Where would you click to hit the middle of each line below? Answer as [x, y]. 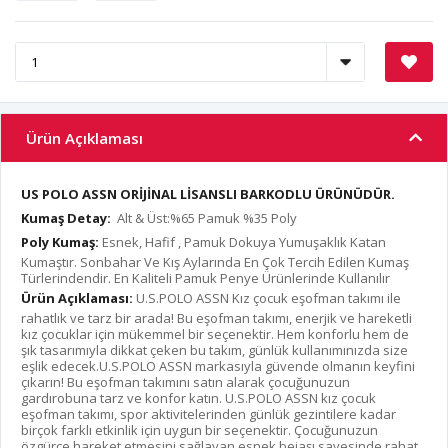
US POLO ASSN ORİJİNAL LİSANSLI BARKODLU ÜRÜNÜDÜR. [209, 194]
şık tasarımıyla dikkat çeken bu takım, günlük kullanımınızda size [214, 350]
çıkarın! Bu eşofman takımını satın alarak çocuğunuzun [185, 382]
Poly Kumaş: [60, 242]
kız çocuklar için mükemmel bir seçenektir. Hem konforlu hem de [215, 334]
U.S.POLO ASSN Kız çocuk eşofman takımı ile [267, 298]
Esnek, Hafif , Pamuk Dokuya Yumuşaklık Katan [242, 242]
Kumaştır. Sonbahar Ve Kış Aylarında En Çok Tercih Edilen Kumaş [215, 262]
